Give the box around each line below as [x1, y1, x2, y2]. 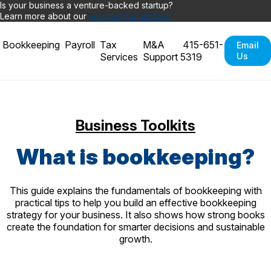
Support [143, 51, 178, 63]
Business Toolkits [76, 116, 195, 134]
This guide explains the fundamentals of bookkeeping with [9, 184, 262, 197]
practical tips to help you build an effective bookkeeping [15, 197, 256, 209]
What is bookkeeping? [16, 143, 255, 171]
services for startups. [89, 11, 172, 21]
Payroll [65, 39, 95, 51]
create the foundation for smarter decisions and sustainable [6, 221, 265, 233]
